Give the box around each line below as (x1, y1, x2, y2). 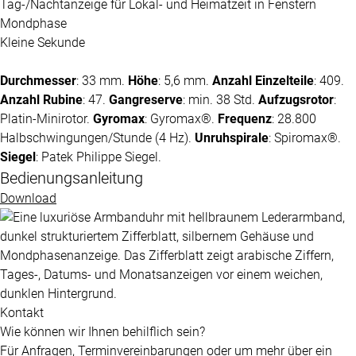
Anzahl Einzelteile (212, 72, 314, 88)
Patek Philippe (41, 149, 122, 164)
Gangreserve (109, 91, 183, 107)
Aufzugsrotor (258, 91, 334, 107)
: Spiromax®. (269, 130, 341, 145)
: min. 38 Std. (183, 91, 258, 107)
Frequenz (218, 110, 272, 126)
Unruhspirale (195, 130, 269, 145)
